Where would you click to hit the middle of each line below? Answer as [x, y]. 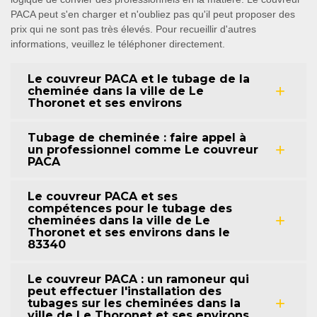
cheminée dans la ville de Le [116, 91]
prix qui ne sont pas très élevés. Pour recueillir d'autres [133, 29]
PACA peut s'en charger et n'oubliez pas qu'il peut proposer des [153, 15]
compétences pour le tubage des [130, 209]
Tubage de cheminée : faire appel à [137, 138]
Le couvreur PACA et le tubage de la [139, 79]
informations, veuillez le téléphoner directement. [118, 44]
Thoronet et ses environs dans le [129, 233]
